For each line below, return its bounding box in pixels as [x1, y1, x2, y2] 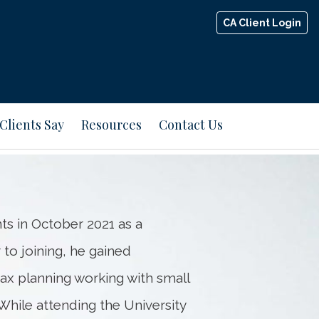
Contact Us [159, 116, 223, 133]
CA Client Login [223, 17, 301, 28]
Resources [81, 116, 142, 133]
